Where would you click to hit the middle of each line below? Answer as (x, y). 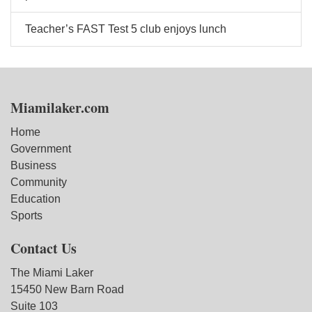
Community (39, 182)
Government (41, 149)
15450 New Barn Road (67, 289)
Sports (26, 216)
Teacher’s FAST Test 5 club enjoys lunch (126, 29)
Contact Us (44, 248)
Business (33, 165)
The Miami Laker (52, 273)
